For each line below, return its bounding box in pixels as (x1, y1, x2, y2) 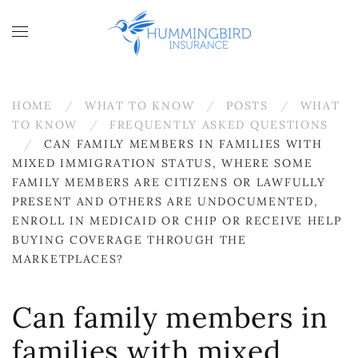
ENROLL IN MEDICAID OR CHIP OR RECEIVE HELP (12, 213, 342, 228)
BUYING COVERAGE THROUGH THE (12, 233, 247, 247)
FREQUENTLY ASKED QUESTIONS (109, 117, 329, 132)
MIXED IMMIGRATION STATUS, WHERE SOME (12, 156, 313, 170)
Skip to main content (28, 30, 169, 48)
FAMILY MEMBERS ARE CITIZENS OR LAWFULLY (12, 175, 326, 189)
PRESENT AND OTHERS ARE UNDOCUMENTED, (12, 194, 319, 209)
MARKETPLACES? (12, 252, 125, 266)
